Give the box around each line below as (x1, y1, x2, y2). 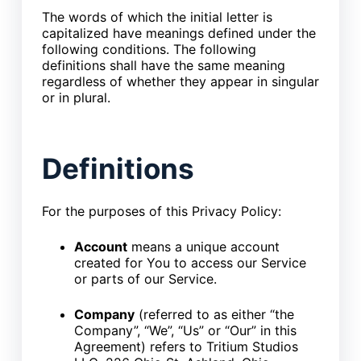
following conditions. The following (41, 40, 256, 57)
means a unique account (127, 239, 280, 255)
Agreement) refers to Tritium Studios (73, 338, 298, 355)
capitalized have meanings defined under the (41, 24, 316, 41)
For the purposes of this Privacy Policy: (41, 203, 281, 219)
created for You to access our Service (73, 255, 306, 271)
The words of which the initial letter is (41, 8, 272, 25)
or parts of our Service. (73, 271, 217, 287)
